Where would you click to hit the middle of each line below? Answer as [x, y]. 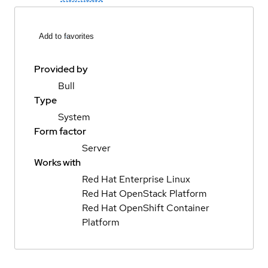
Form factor [60, 132]
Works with [57, 163]
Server [96, 148]
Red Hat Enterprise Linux [136, 179]
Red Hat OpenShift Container [146, 208]
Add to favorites [66, 36]
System [74, 117]
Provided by [61, 69]
